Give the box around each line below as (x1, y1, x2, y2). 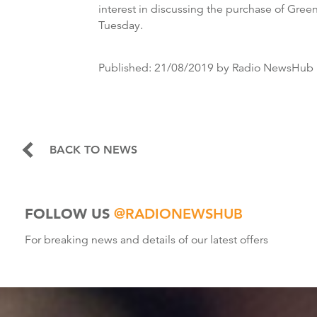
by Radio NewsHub (214, 61, 313, 76)
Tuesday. (98, 18, 143, 33)
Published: (98, 61, 154, 76)
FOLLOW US (25, 205, 114, 223)
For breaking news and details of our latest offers (25, 233, 268, 248)
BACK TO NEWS (50, 143, 137, 157)
